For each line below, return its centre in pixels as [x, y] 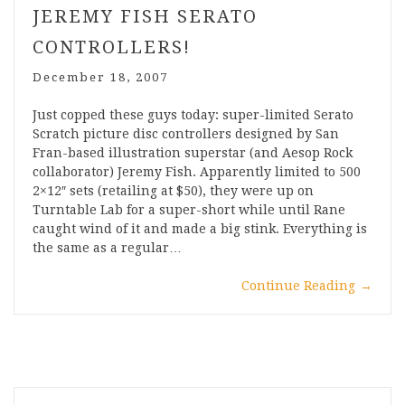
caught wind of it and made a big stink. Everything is [200, 229]
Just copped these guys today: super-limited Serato [193, 115]
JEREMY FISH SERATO [145, 17]
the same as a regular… [107, 248]
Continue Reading [298, 286]
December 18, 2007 [100, 78]
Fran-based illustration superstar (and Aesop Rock [193, 153]
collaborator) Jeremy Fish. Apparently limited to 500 [197, 172]
